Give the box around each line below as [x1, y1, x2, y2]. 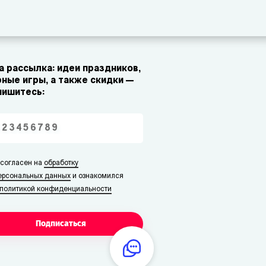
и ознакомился [71, 173, 124, 180]
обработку [44, 160, 79, 167]
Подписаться [36, 218, 87, 229]
